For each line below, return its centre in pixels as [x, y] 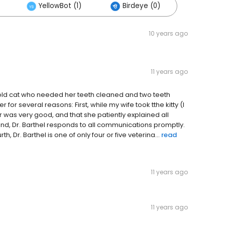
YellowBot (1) [60, 6]
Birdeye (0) [141, 6]
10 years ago [168, 33]
